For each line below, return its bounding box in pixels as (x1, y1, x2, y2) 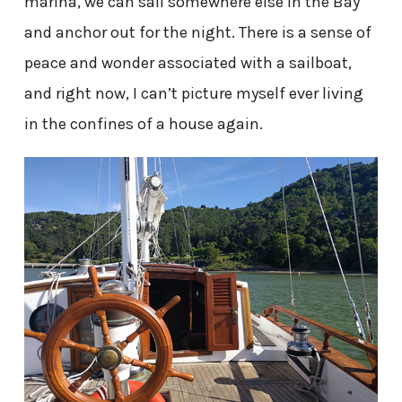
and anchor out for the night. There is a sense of (23, 22, 371, 42)
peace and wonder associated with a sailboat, (23, 52, 352, 73)
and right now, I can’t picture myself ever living (23, 83, 363, 103)
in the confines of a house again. (23, 113, 263, 134)
